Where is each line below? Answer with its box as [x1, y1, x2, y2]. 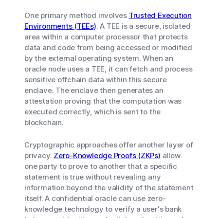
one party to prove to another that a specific [24, 162, 177, 171]
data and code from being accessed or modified [24, 43, 192, 52]
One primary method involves [24, 11, 129, 20]
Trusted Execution [128, 11, 192, 20]
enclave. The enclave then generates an [24, 86, 163, 95]
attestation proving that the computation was [24, 96, 182, 106]
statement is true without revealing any [24, 172, 161, 182]
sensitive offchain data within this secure [24, 75, 167, 84]
